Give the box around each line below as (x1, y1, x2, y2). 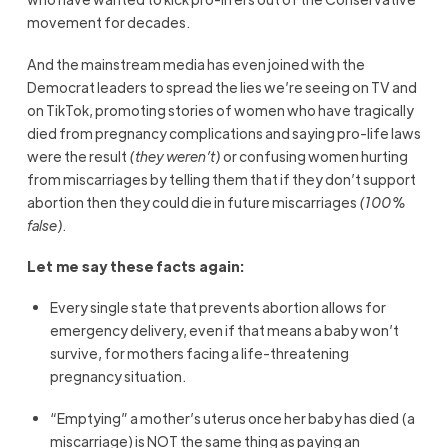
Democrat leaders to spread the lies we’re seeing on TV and (26, 77, 417, 96)
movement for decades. (26, 13, 190, 32)
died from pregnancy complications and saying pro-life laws (26, 123, 421, 142)
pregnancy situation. (50, 367, 187, 386)
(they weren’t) (128, 146, 221, 165)
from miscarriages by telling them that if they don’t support (26, 169, 416, 188)
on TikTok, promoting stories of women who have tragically (26, 100, 414, 119)
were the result (26, 146, 129, 165)
